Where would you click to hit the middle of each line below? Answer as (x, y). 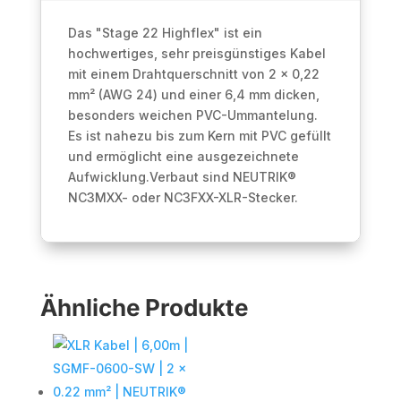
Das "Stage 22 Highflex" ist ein (165, 33)
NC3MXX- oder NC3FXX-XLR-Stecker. (183, 198)
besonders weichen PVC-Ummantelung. (192, 115)
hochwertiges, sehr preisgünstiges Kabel (196, 54)
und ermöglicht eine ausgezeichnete (183, 157)
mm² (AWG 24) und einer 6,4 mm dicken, (193, 95)
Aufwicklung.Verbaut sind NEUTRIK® (182, 177)
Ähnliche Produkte (144, 308)
